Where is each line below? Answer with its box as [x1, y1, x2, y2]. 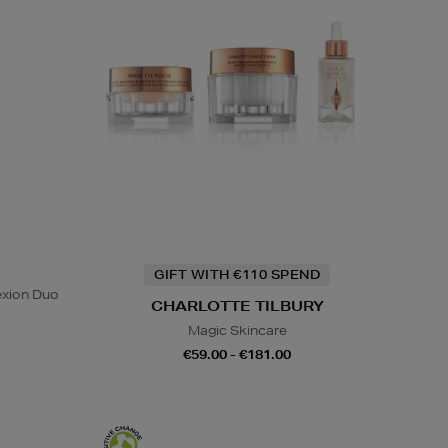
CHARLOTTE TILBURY [150, 296, 324, 315]
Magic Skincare [187, 321, 287, 339]
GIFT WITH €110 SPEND [154, 265, 321, 283]
